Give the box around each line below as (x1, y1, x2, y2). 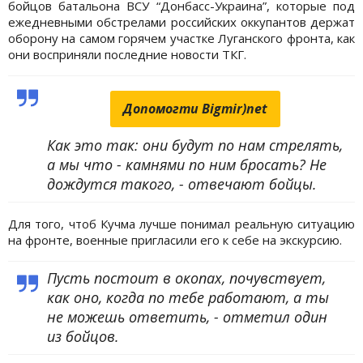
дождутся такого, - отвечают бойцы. (47, 173, 317, 194)
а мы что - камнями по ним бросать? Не (47, 154, 327, 174)
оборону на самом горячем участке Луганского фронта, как (8, 29, 355, 46)
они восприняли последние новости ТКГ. (8, 45, 246, 62)
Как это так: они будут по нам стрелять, (47, 135, 343, 155)
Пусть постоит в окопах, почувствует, (47, 267, 326, 288)
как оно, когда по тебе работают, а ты (47, 287, 329, 307)
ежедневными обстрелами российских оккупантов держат (8, 13, 355, 30)
